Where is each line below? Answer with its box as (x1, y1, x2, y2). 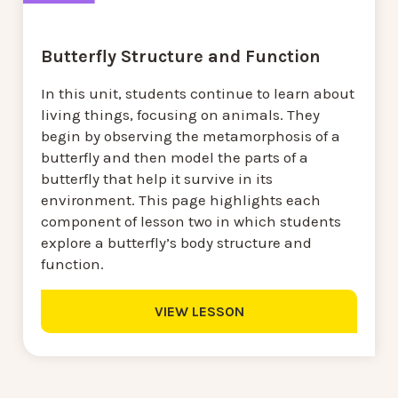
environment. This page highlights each (41, 191, 321, 210)
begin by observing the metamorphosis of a (41, 127, 340, 146)
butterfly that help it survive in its (41, 170, 273, 188)
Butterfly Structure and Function (41, 46, 321, 68)
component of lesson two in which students (41, 212, 341, 231)
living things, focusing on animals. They (41, 106, 320, 124)
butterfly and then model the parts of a (41, 148, 308, 167)
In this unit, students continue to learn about (41, 84, 354, 103)
